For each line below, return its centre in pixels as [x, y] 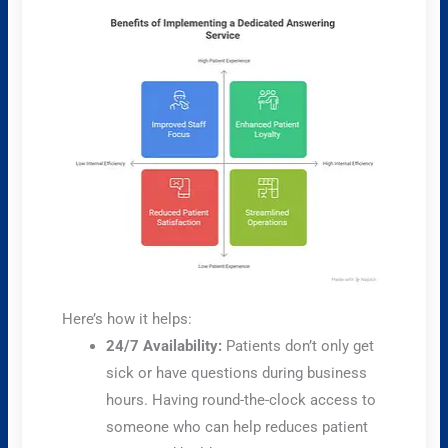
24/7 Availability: [164, 345]
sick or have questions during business [237, 372]
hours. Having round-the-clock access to [241, 399]
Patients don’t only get [298, 345]
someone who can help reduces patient [237, 426]
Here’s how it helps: [127, 318]
